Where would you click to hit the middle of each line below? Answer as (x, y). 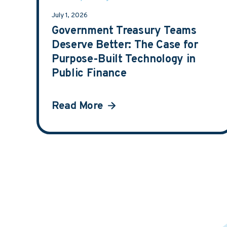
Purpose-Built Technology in (124, 60)
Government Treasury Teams (124, 31)
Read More (78, 106)
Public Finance (89, 74)
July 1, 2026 (70, 15)
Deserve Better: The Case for (125, 45)
